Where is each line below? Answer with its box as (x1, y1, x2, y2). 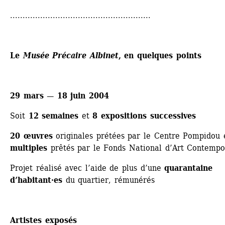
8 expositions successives (92, 111, 196, 121)
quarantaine (164, 163, 213, 173)
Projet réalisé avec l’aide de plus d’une (10, 163, 165, 173)
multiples (10, 143, 47, 153)
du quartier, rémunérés (62, 175, 155, 185)
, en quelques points (118, 51, 201, 61)
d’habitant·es (10, 175, 62, 185)
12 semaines (28, 111, 79, 121)
